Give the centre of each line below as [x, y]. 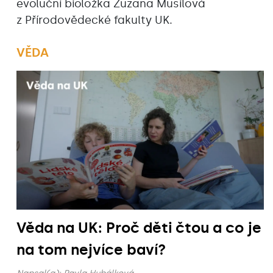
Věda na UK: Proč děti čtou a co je [139, 228]
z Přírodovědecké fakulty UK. [96, 20]
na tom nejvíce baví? [91, 250]
